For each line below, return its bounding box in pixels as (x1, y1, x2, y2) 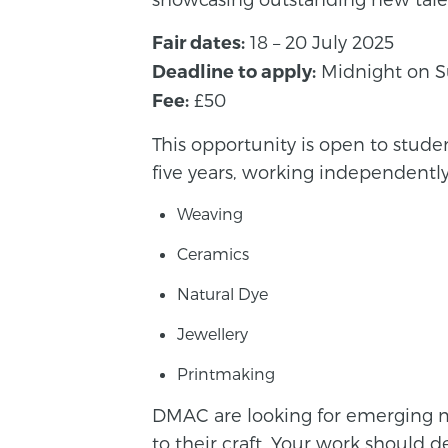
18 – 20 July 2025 (245, 30, 394, 52)
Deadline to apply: (152, 60, 316, 83)
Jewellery (177, 323, 248, 343)
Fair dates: (152, 31, 245, 54)
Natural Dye (177, 283, 268, 303)
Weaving (177, 203, 243, 223)
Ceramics (177, 243, 249, 263)
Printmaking (177, 363, 275, 383)
